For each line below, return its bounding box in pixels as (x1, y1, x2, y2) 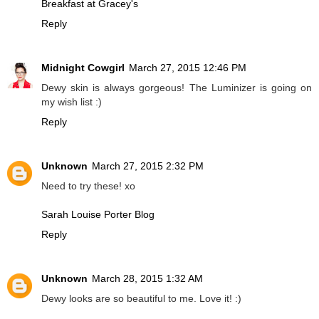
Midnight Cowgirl (41, 62, 125, 74)
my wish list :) (41, 96, 102, 108)
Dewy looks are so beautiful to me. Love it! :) (41, 293, 241, 305)
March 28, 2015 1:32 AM (92, 273, 203, 285)
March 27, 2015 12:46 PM (129, 62, 246, 74)
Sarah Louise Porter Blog (41, 209, 155, 221)
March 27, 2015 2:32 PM (92, 160, 204, 172)
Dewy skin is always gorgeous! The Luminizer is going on (41, 82, 312, 94)
